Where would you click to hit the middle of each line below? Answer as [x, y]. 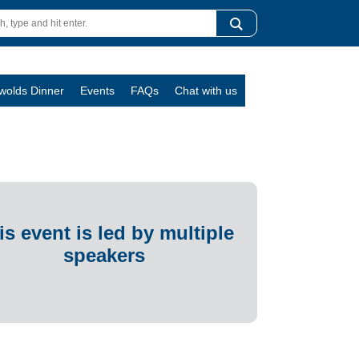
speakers [105, 255]
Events [97, 91]
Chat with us [206, 91]
